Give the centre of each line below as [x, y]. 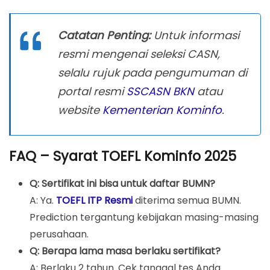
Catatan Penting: [104, 35]
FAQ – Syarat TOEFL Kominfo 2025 [123, 156]
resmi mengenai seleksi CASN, [139, 54]
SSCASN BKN [160, 91]
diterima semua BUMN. [187, 201]
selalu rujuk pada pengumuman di [152, 72]
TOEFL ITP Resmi [95, 201]
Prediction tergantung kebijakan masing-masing [144, 218]
